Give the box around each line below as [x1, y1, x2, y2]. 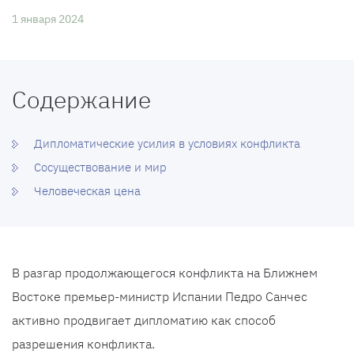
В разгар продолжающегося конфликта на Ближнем [12, 265, 318, 281]
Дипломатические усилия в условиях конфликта [34, 136, 300, 151]
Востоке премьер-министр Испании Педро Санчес [12, 288, 307, 304]
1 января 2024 [12, 12, 84, 26]
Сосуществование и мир [34, 160, 167, 175]
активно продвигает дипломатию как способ [12, 312, 276, 328]
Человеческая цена [34, 183, 141, 198]
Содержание [12, 84, 151, 115]
